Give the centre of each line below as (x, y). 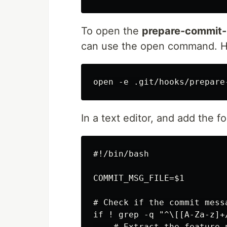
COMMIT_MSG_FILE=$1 (139, 178)
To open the (111, 31)
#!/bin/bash (121, 154)
